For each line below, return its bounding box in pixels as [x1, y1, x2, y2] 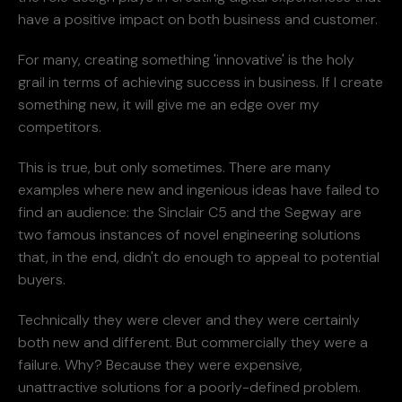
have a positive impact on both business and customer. [18, 9, 378, 29]
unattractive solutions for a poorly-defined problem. [18, 377, 361, 397]
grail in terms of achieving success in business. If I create [18, 72, 383, 92]
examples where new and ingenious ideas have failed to [18, 179, 380, 199]
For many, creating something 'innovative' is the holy [18, 49, 354, 69]
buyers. [18, 269, 69, 289]
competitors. [18, 117, 101, 136]
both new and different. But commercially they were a [18, 332, 368, 352]
